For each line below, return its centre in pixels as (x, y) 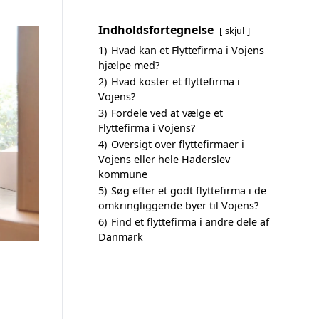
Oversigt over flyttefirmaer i (178, 144)
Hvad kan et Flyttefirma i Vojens (188, 50)
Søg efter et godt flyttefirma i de (189, 190)
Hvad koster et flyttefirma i (176, 82)
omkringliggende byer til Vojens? (178, 205)
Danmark (121, 237)
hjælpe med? (129, 65)
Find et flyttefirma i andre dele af (190, 222)
